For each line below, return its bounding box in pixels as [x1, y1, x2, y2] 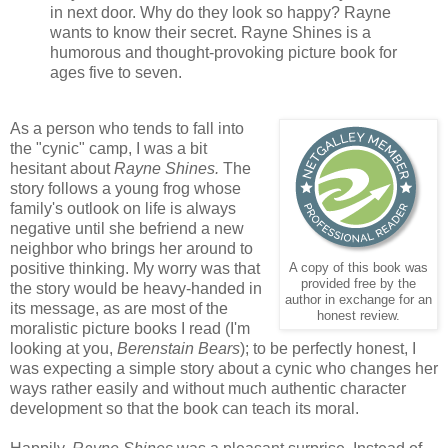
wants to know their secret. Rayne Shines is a [50, 24, 371, 42]
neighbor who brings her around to [10, 239, 253, 257]
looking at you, [10, 339, 117, 357]
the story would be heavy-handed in [10, 279, 262, 297]
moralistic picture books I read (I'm [10, 319, 250, 337]
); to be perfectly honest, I [240, 339, 416, 357]
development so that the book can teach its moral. [10, 399, 359, 417]
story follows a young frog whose [10, 179, 241, 197]
